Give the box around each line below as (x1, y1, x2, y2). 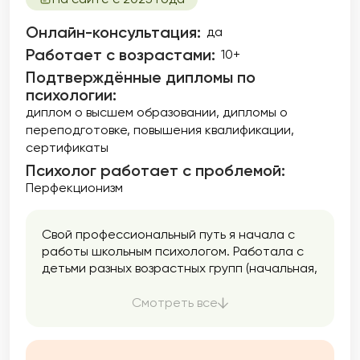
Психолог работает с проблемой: (26, 161, 285, 180)
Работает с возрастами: (26, 45, 215, 64)
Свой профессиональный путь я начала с (42, 227, 295, 242)
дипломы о (223, 104, 288, 120)
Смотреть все (132, 295, 218, 310)
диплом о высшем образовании (26, 104, 216, 120)
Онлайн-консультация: (26, 22, 201, 42)
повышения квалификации (133, 122, 291, 137)
